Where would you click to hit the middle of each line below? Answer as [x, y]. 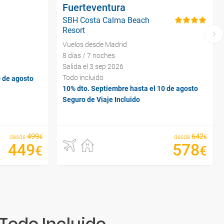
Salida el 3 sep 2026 [93, 66]
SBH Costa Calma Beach [106, 20]
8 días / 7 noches [89, 55]
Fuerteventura [94, 7]
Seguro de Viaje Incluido [101, 99]
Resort [74, 30]
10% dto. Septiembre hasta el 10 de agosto [130, 88]
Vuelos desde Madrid [95, 44]
